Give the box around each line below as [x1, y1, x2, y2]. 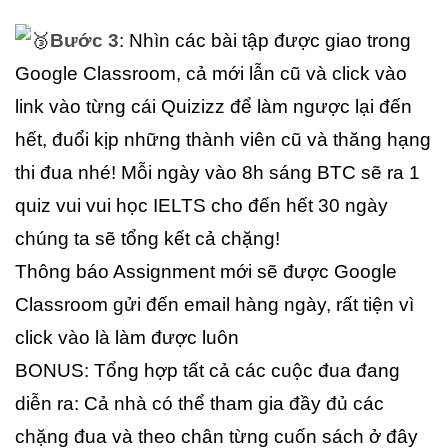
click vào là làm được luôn [15, 326, 239, 348]
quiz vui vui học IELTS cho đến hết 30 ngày [15, 194, 388, 216]
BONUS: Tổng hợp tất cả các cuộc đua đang [15, 359, 400, 381]
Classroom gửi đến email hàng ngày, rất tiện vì [15, 293, 414, 315]
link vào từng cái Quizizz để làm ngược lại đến [15, 95, 412, 117]
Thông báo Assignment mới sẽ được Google [15, 260, 397, 282]
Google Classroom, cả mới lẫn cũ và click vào [15, 62, 407, 84]
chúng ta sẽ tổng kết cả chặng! [15, 227, 280, 249]
